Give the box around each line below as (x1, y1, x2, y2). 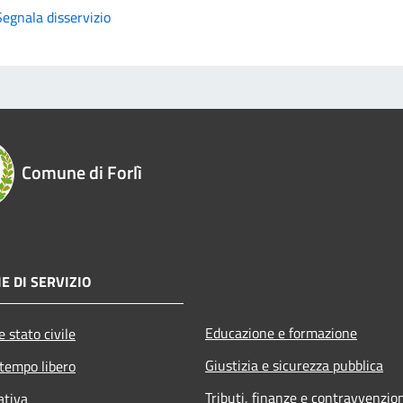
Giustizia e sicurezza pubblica (205, 354, 383, 376)
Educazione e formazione (205, 321, 357, 344)
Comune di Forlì (22, 157, 142, 186)
